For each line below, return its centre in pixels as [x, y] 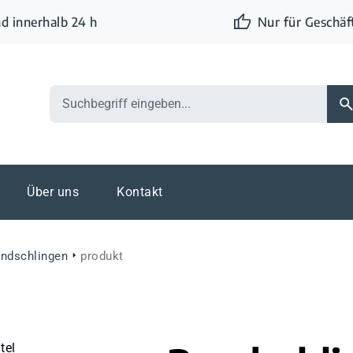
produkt [102, 256]
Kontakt [140, 191]
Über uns [53, 191]
